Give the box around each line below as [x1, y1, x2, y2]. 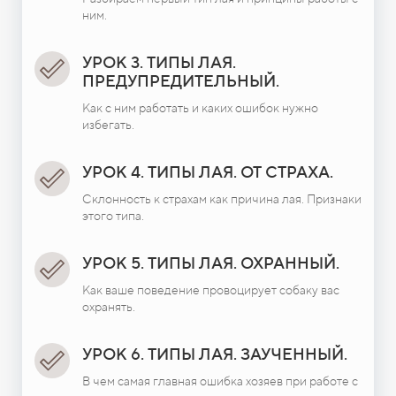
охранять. [82, 299, 135, 314]
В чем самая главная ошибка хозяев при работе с [82, 373, 358, 388]
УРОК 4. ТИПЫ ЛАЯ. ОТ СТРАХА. [82, 162, 333, 181]
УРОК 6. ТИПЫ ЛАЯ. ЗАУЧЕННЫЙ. [82, 344, 347, 363]
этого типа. [82, 208, 144, 223]
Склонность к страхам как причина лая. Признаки [82, 191, 362, 206]
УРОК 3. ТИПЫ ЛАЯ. [82, 52, 236, 72]
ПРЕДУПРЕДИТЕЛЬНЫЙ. [82, 71, 279, 90]
